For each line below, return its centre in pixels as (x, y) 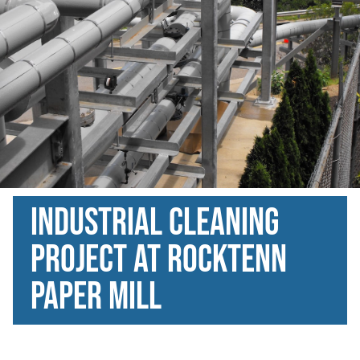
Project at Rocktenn (159, 260)
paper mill (96, 297)
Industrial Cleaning (155, 223)
